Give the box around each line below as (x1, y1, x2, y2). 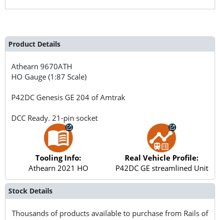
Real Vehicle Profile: (125, 152, 199, 163)
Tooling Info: (35, 152, 82, 163)
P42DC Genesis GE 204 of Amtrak (11, 92, 126, 102)
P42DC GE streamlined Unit (115, 163, 208, 173)
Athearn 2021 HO (28, 163, 88, 173)
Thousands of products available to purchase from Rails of (12, 208, 208, 218)
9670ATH (40, 61, 73, 71)
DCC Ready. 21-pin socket (11, 112, 98, 123)
